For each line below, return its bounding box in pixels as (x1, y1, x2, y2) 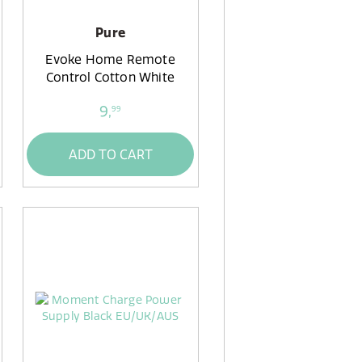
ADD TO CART (68, 145, 153, 162)
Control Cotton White (46, 69, 175, 86)
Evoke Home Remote (45, 52, 175, 68)
